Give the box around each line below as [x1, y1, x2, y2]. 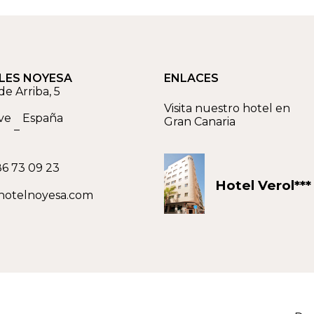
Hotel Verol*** [214, 177, 311, 193]
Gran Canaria [164, 114, 235, 128]
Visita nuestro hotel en [164, 101, 290, 115]
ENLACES [164, 71, 219, 85]
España [22, 111, 63, 125]
